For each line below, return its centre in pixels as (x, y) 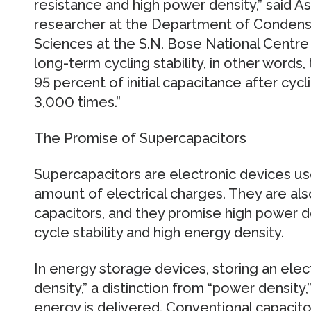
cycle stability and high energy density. (159, 233)
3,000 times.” (77, 102)
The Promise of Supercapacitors (140, 138)
